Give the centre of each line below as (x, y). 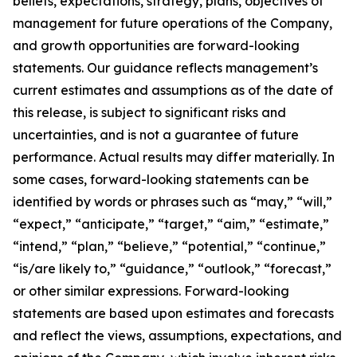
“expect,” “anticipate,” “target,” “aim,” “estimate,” (171, 224)
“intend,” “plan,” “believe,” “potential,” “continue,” (169, 246)
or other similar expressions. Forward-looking (151, 290)
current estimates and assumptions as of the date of (173, 90)
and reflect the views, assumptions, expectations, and (177, 335)
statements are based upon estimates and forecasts (173, 313)
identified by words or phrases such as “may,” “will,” (173, 201)
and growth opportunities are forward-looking (156, 45)
